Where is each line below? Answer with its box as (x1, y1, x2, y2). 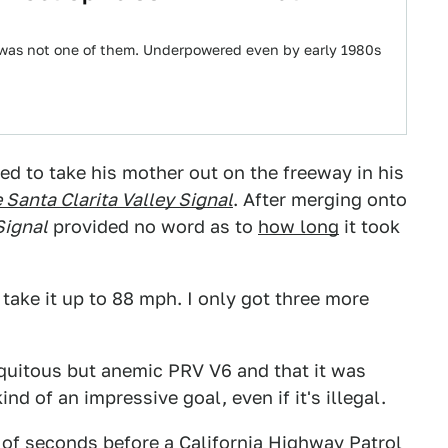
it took (339, 216, 400, 237)
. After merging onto (233, 189, 407, 210)
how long (258, 216, 339, 237)
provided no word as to (48, 216, 258, 237)
